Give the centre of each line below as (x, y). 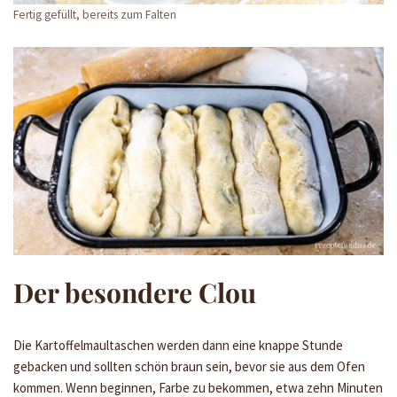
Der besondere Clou (135, 293)
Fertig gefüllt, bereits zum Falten (95, 15)
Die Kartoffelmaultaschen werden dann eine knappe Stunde (178, 346)
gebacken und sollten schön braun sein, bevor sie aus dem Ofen (189, 367)
